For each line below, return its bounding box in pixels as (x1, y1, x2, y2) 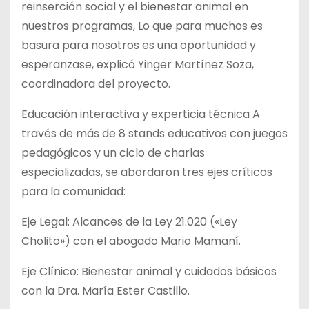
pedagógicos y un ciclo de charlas (21, 144, 205, 161)
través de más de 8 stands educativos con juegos (21, 125, 288, 141)
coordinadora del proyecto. (21, 75, 170, 92)
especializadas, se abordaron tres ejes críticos (21, 163, 272, 180)
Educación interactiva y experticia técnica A (21, 106, 260, 122)
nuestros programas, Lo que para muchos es (21, 17, 263, 34)
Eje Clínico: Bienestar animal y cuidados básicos (21, 263, 277, 279)
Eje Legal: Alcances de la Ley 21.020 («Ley (21, 213, 237, 230)
